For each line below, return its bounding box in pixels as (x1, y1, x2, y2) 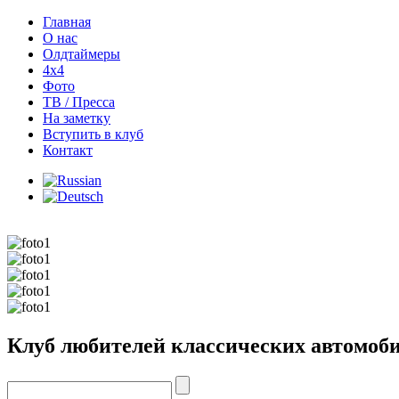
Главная (43, 14, 91, 29)
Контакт (43, 142, 93, 158)
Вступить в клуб (43, 126, 143, 142)
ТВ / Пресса (43, 94, 115, 110)
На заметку (43, 110, 110, 126)
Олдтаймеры (43, 46, 120, 61)
